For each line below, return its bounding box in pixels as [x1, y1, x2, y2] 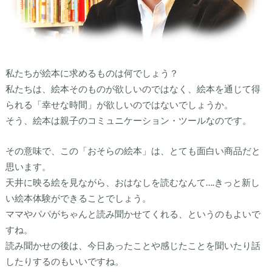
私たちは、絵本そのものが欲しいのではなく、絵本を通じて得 [5, 83, 260, 94]
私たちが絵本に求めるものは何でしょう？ [5, 67, 178, 78]
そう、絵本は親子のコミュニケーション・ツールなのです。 [5, 114, 251, 126]
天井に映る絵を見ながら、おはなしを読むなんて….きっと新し [5, 177, 260, 188]
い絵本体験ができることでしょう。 [5, 192, 151, 204]
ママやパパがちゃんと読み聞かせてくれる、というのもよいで [5, 208, 260, 220]
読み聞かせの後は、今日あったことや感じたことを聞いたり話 [5, 240, 260, 251]
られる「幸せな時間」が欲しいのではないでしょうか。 [5, 98, 233, 110]
